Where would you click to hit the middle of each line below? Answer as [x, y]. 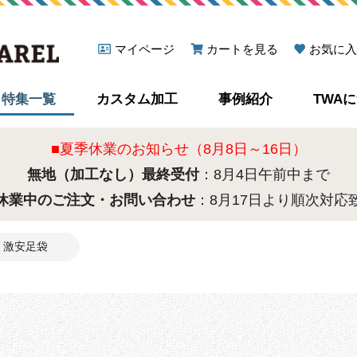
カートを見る [242, 49]
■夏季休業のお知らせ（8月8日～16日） [178, 149]
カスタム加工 [137, 99]
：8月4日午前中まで [265, 175]
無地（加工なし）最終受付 [113, 175]
